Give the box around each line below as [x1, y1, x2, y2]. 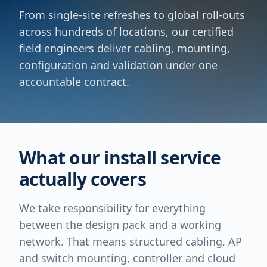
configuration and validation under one [19, 58, 218, 72]
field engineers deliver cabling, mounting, [19, 41, 230, 55]
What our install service [19, 145, 221, 170]
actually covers [19, 167, 146, 191]
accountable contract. [19, 74, 129, 89]
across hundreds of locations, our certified [19, 24, 234, 39]
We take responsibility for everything [19, 201, 206, 215]
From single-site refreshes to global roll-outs [19, 8, 245, 22]
